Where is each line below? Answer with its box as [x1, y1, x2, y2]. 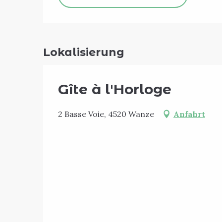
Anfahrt [173, 109, 205, 119]
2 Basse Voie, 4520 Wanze [58, 109, 154, 119]
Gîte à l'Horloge [58, 80, 171, 98]
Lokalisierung [43, 45, 124, 59]
